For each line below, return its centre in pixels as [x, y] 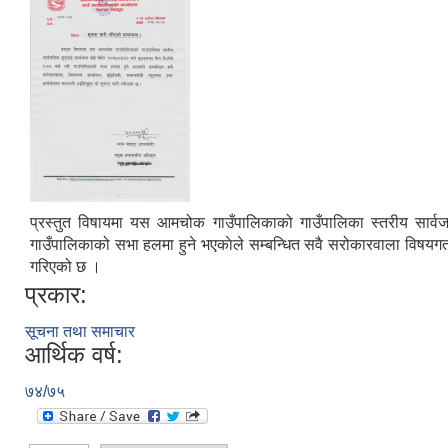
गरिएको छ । [65, 266]
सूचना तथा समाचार [80, 331]
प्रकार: [56, 294]
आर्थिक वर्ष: [74, 354]
